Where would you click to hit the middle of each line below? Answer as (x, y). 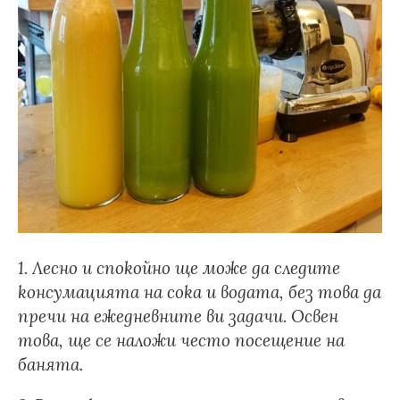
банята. (50, 364)
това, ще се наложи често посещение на (181, 340)
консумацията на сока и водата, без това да (200, 292)
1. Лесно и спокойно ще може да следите (179, 268)
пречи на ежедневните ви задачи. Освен (178, 316)
